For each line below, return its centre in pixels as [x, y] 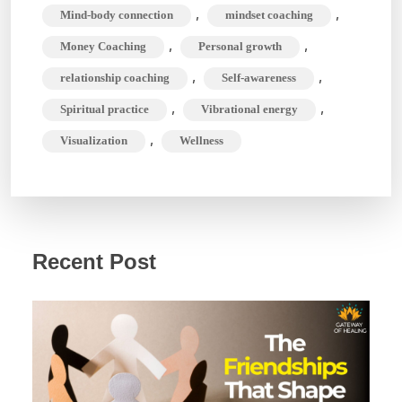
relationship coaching [115, 78]
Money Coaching [103, 46]
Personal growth [240, 46]
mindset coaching [269, 15]
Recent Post [94, 261]
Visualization [94, 140]
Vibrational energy [249, 109]
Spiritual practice [105, 109]
